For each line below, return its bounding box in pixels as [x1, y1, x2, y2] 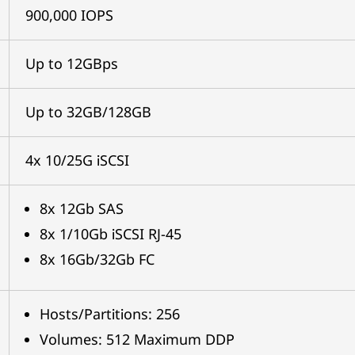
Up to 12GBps [25, 53, 118, 73]
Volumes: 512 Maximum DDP [39, 329, 235, 349]
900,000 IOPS [25, 5, 113, 25]
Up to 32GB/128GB [25, 101, 151, 121]
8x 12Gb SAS [39, 198, 124, 218]
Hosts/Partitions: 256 [39, 303, 180, 323]
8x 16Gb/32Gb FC [39, 249, 155, 269]
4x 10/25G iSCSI [25, 150, 129, 170]
